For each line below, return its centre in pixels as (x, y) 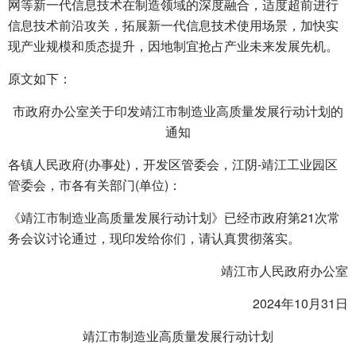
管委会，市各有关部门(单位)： (95, 185)
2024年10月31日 (300, 303)
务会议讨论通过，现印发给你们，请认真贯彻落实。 (154, 238)
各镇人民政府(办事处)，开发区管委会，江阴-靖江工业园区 (173, 164)
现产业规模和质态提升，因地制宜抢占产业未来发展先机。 (173, 46)
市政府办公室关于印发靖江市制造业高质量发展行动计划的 (178, 111)
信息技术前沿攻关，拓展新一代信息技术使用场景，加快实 (173, 25)
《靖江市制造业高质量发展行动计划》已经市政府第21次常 (174, 217)
